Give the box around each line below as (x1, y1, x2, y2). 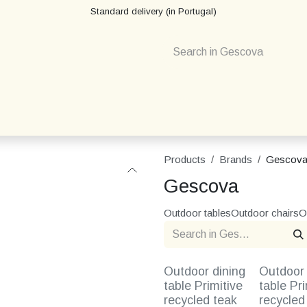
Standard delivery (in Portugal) (90, 5, 217, 16)
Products (164, 153, 206, 165)
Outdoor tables (164, 207, 231, 219)
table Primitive (164, 279, 243, 293)
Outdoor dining (164, 265, 245, 278)
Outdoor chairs (231, 207, 299, 219)
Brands (219, 153, 252, 165)
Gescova (164, 175, 239, 197)
